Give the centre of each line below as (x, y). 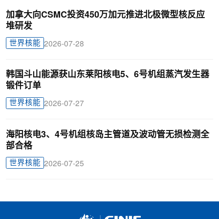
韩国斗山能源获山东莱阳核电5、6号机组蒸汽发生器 (107, 75)
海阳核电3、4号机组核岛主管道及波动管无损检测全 (107, 135)
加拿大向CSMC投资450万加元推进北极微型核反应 (105, 15)
